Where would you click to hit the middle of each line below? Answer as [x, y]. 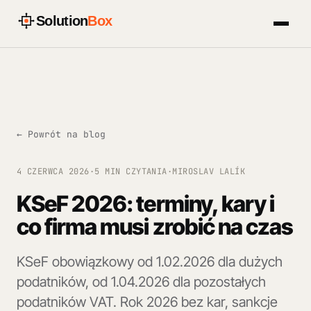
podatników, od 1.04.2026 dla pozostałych [141, 282]
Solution [62, 21]
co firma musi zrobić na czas [155, 227]
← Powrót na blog [61, 134]
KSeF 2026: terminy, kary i [146, 204]
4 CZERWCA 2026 [53, 171]
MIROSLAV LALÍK [209, 171]
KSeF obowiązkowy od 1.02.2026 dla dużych [150, 262]
